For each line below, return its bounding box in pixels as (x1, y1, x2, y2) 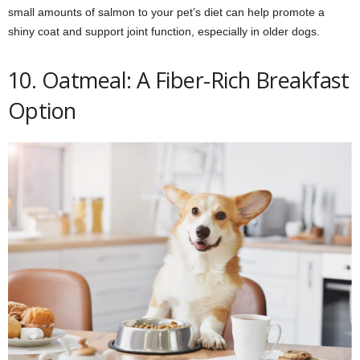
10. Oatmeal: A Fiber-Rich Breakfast (8, 64, 350, 95)
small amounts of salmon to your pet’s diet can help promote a (8, 5, 325, 18)
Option (8, 95, 76, 125)
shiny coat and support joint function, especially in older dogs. (8, 24, 320, 38)
